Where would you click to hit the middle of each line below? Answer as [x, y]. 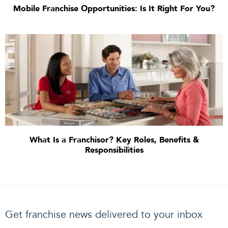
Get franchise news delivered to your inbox [104, 214]
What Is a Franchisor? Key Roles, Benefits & [114, 140]
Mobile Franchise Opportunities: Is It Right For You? [114, 8]
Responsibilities [114, 150]
